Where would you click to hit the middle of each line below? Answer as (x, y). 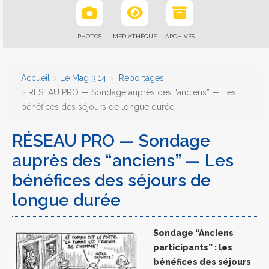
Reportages (140, 78)
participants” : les (193, 247)
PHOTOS (89, 36)
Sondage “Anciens (193, 233)
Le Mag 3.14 (83, 78)
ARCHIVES (180, 36)
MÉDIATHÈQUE (134, 36)
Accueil (35, 78)
